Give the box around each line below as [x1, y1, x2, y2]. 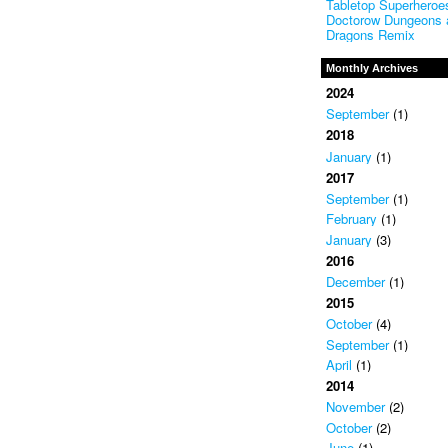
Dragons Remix [325, 24, 415, 44]
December [325, 272, 385, 292]
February [325, 209, 377, 229]
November [325, 397, 385, 417]
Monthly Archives [325, 61, 418, 74]
